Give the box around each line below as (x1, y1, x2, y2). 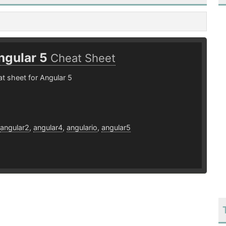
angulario (66, 123, 97, 132)
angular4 (33, 123, 63, 132)
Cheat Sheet (50, 51, 116, 65)
